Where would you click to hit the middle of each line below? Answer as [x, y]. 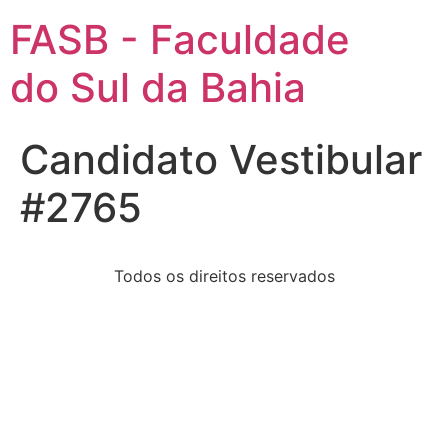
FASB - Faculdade [180, 39]
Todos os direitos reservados [224, 276]
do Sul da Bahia [158, 87]
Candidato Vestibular [221, 159]
